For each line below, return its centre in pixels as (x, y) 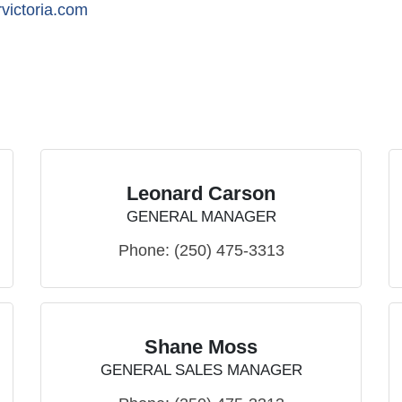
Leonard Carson (201, 193)
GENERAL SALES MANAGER (201, 370)
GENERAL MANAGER (201, 217)
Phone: (144, 250)
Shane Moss (201, 347)
